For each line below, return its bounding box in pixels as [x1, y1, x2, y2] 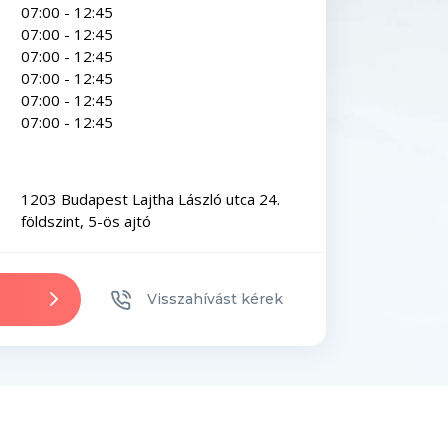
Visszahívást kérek [147, 290, 283, 308]
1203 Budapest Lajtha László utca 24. [21, 189, 280, 209]
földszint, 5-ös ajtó [21, 211, 151, 231]
